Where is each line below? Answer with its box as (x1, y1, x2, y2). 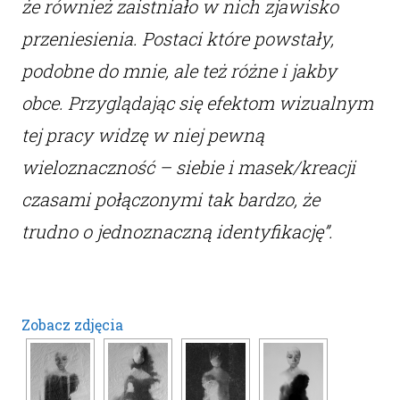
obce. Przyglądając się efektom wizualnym (21, 91, 373, 115)
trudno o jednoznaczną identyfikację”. (21, 220, 333, 244)
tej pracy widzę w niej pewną (21, 123, 264, 147)
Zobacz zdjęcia (21, 315, 123, 335)
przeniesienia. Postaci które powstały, (21, 27, 334, 51)
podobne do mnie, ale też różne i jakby (21, 59, 337, 83)
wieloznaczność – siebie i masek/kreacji (21, 155, 355, 179)
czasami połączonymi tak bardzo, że (21, 187, 320, 212)
